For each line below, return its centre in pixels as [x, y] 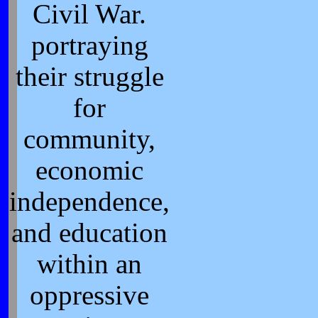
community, [89, 139]
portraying [89, 45]
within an [89, 264]
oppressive [89, 295]
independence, [89, 202]
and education [89, 233]
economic [89, 170]
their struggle [89, 77]
